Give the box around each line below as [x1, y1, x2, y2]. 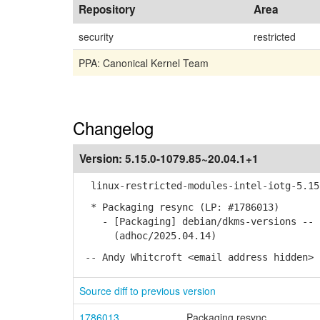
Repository [79, 1, 136, 17]
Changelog [73, 115, 154, 140]
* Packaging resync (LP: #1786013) [79, 201, 279, 213]
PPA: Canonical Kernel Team [79, 56, 209, 70]
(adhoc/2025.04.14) [79, 230, 216, 241]
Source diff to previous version [79, 284, 216, 298]
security [79, 29, 114, 44]
